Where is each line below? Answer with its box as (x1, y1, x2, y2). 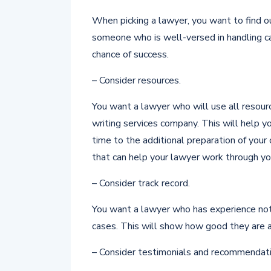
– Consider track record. (92, 177, 190, 190)
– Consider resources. (92, 74, 181, 87)
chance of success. (92, 48, 169, 61)
